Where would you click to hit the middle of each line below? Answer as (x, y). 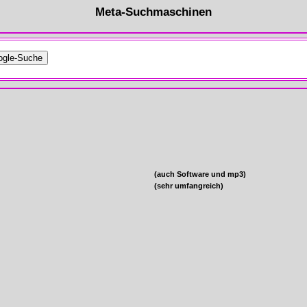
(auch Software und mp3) (200, 174)
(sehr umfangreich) (189, 185)
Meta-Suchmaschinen (153, 12)
